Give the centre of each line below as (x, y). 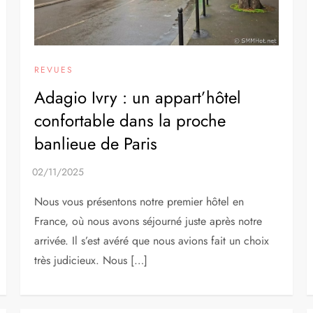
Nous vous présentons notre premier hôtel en (139, 202)
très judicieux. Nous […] (91, 261)
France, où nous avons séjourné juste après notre (148, 221)
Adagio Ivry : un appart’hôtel (138, 98)
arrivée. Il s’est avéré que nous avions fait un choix (152, 241)
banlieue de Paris (96, 144)
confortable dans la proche (130, 121)
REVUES (54, 70)
